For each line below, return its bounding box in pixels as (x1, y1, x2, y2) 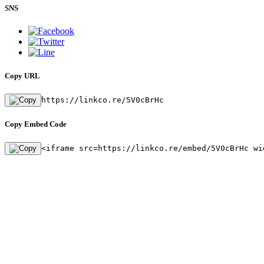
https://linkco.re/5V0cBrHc (41, 95, 164, 104)
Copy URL (5, 71, 40, 80)
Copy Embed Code (5, 119, 67, 128)
